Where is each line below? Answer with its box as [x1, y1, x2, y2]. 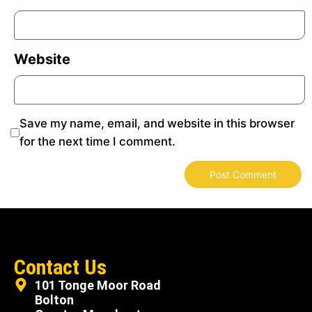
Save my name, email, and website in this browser [19, 116, 295, 131]
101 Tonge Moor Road [35, 277, 161, 292]
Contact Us [14, 254, 107, 279]
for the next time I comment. [19, 134, 175, 149]
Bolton [35, 292, 74, 307]
